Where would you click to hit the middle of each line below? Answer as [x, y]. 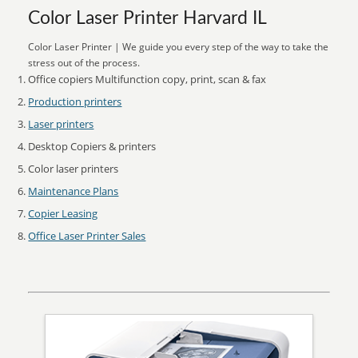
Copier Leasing [63, 213]
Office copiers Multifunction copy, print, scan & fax [147, 79]
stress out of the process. [84, 63]
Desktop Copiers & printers [92, 146]
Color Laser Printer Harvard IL [148, 18]
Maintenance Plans [74, 191]
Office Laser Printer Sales [87, 236]
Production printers [75, 101]
